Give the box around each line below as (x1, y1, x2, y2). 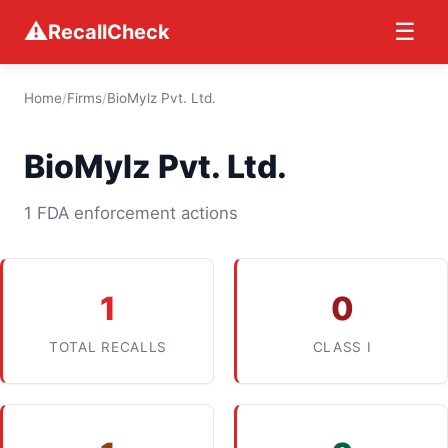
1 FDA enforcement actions (24, 203, 238, 223)
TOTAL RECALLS (49, 339, 167, 355)
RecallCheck (48, 20, 170, 44)
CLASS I (312, 339, 372, 355)
